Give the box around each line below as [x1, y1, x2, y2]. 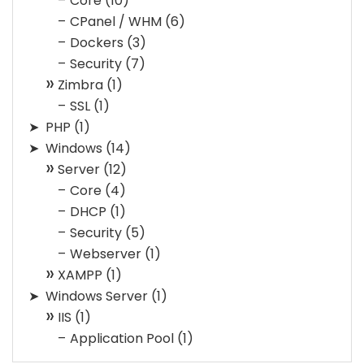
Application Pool [70, 328, 174, 348]
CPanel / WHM [70, 11, 162, 31]
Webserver [70, 244, 141, 263]
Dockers [70, 32, 123, 52]
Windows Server [45, 286, 148, 305]
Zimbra [58, 75, 103, 94]
